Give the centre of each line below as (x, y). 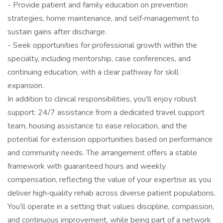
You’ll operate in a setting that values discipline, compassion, (111, 207)
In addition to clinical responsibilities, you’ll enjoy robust (102, 99)
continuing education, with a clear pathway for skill (93, 72)
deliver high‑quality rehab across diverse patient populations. (111, 193)
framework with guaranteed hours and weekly (87, 166)
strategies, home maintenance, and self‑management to (103, 18)
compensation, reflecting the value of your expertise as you (109, 180)
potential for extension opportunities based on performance (110, 139)
